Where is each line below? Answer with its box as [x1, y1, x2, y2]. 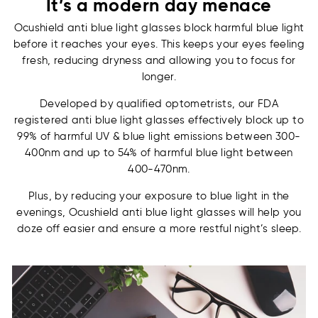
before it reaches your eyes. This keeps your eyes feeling [13, 37, 305, 50]
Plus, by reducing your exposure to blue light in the [28, 189, 290, 202]
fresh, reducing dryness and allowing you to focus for [22, 53, 296, 67]
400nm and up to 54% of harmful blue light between [25, 146, 293, 159]
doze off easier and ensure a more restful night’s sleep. [16, 221, 302, 235]
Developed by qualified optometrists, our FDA [40, 97, 278, 110]
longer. [141, 70, 177, 83]
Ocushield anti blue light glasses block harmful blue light [13, 21, 305, 34]
